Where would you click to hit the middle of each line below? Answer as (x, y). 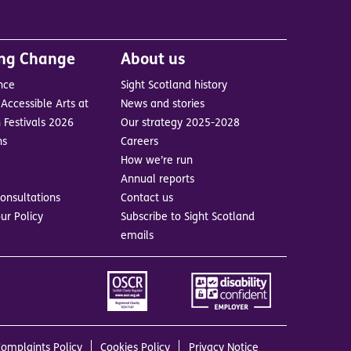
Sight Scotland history (174, 86)
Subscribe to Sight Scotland (187, 218)
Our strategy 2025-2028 (180, 124)
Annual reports (157, 180)
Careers (139, 143)
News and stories (162, 105)
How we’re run (156, 161)
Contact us (147, 199)
